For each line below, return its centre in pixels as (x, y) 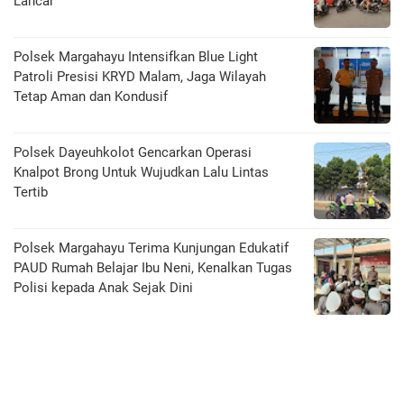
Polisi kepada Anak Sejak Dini (103, 287)
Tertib (31, 192)
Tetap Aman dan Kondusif (91, 96)
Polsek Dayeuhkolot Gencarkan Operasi (133, 152)
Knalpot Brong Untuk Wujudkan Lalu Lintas (141, 172)
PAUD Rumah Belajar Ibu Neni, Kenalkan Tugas (153, 267)
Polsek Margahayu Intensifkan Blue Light (136, 56)
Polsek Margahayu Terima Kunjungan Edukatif (151, 248)
